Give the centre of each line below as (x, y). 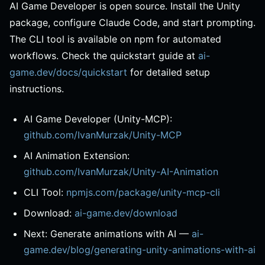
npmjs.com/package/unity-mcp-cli (143, 192)
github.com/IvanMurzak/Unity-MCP (103, 135)
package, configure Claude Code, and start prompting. (132, 22)
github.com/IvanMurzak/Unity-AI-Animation (121, 171)
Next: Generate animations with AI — (108, 233)
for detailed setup (169, 72)
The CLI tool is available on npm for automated (115, 39)
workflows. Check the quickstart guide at (104, 55)
